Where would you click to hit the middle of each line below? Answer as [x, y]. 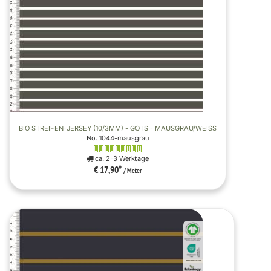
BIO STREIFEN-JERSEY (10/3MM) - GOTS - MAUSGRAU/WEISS [116, 128]
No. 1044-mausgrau [118, 138]
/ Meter [132, 171]
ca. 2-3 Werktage [121, 158]
